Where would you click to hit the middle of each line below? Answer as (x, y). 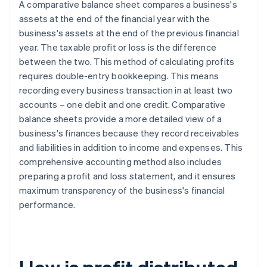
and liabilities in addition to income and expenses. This (131, 148)
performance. (47, 205)
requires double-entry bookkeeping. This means (119, 76)
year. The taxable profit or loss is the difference (118, 47)
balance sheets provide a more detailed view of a (121, 119)
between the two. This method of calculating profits (127, 62)
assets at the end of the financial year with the (115, 19)
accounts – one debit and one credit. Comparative (122, 105)
